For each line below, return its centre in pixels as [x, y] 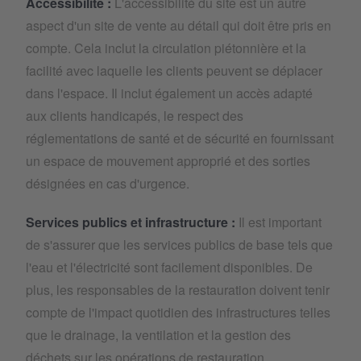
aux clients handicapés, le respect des [135, 116]
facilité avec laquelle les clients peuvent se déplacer [174, 71]
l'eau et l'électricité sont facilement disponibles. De [169, 267]
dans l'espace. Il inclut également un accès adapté [169, 93]
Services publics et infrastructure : [131, 222]
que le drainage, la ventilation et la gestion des [158, 335]
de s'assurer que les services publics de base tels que [179, 245]
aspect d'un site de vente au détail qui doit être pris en [178, 25]
